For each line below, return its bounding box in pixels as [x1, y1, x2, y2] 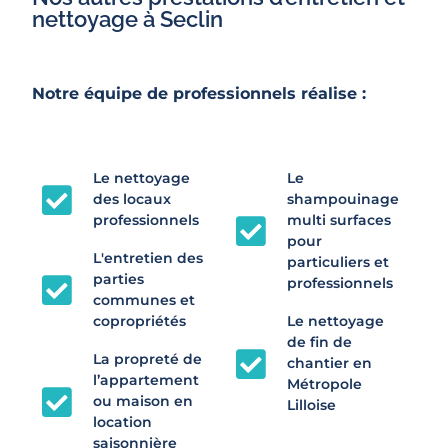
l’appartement [92, 371, 199, 390]
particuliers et [286, 253, 389, 272]
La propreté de [92, 350, 202, 369]
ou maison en [92, 392, 193, 411]
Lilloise [286, 396, 336, 415]
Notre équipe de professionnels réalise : [32, 84, 366, 104]
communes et [92, 291, 195, 310]
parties [92, 270, 144, 289]
